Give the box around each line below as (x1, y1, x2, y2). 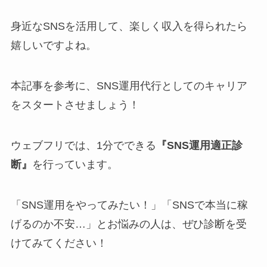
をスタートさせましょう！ (10, 99, 139, 111)
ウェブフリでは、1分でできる (10, 139, 156, 152)
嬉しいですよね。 (10, 39, 97, 52)
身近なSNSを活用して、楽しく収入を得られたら (10, 20, 247, 33)
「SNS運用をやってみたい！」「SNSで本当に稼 (10, 198, 248, 211)
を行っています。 (32, 159, 118, 171)
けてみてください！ (10, 237, 107, 249)
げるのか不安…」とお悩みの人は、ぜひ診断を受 (10, 218, 247, 230)
